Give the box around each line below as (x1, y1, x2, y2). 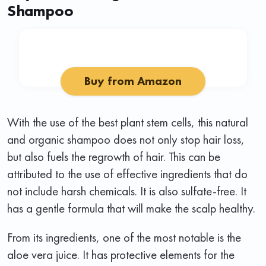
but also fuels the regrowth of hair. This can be (7, 148, 220, 164)
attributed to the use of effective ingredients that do (7, 165, 248, 182)
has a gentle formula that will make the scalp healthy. (7, 199, 255, 216)
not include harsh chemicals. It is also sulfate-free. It (7, 182, 246, 199)
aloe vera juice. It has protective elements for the (7, 246, 235, 262)
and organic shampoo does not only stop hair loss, (7, 131, 245, 147)
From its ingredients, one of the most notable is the (7, 229, 241, 245)
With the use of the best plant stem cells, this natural (7, 113, 248, 130)
